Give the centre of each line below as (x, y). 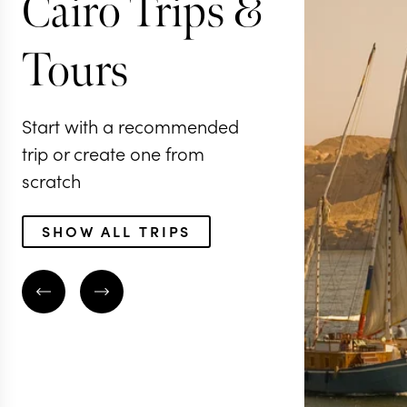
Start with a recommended (130, 125)
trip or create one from (113, 152)
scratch (51, 179)
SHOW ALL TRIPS (117, 230)
